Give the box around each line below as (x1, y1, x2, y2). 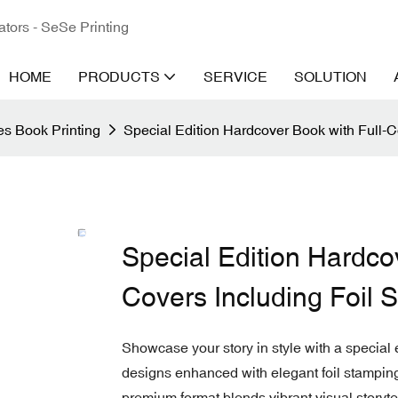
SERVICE (203, 68, 267, 84)
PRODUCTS (78, 68, 160, 84)
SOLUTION (294, 68, 367, 84)
